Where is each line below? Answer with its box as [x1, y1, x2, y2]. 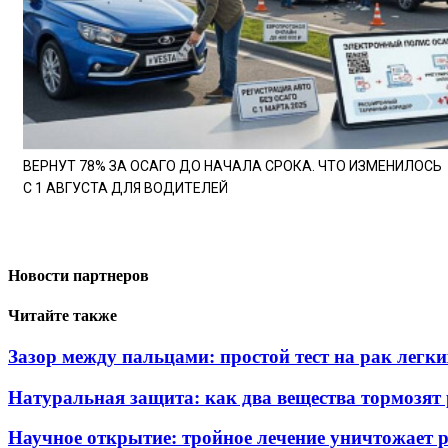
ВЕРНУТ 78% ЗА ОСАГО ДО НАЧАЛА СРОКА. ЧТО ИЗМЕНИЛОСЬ [23, 158, 442, 175]
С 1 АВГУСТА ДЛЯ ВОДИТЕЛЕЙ [23, 180, 228, 197]
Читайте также [8, 306, 117, 324]
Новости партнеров [8, 267, 149, 285]
